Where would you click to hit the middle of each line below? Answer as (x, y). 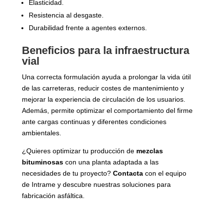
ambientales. (41, 133)
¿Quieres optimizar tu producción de (79, 151)
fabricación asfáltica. (53, 196)
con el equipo (165, 173)
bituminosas (42, 162)
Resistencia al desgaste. (66, 15)
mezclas (149, 151)
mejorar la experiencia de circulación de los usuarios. (103, 99)
